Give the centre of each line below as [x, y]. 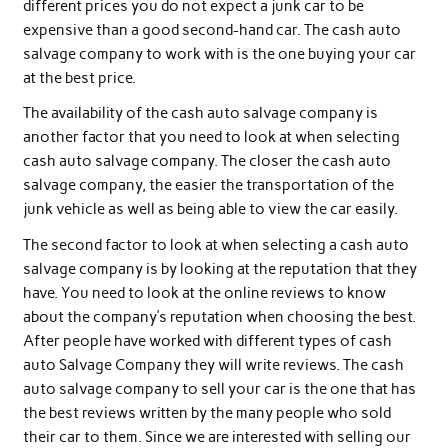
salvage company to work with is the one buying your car [219, 53]
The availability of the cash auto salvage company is [200, 113]
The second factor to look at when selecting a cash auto [215, 244]
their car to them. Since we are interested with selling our [216, 436]
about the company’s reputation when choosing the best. [219, 316]
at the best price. [79, 77]
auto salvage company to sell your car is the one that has [219, 388]
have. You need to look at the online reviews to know [204, 292]
